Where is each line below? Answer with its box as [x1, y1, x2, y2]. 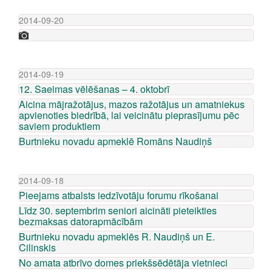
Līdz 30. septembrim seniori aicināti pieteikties [19, 203, 217, 217]
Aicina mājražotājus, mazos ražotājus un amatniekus [19, 97, 245, 111]
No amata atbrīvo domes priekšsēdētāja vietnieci [19, 256, 228, 270]
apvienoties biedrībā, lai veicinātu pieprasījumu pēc [19, 108, 239, 122]
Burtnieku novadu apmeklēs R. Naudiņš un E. [19, 229, 215, 243]
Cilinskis [19, 240, 56, 254]
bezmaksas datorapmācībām [19, 214, 143, 228]
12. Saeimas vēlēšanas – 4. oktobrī [19, 82, 169, 96]
